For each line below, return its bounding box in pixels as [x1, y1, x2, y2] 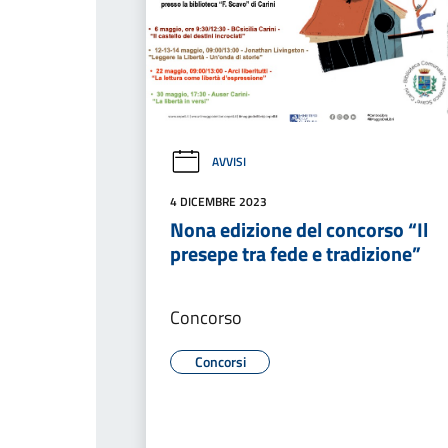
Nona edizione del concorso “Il [170, 213, 428, 245]
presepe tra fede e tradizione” [170, 237, 421, 269]
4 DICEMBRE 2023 [170, 191, 267, 211]
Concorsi [194, 350, 246, 372]
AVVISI [212, 152, 246, 172]
